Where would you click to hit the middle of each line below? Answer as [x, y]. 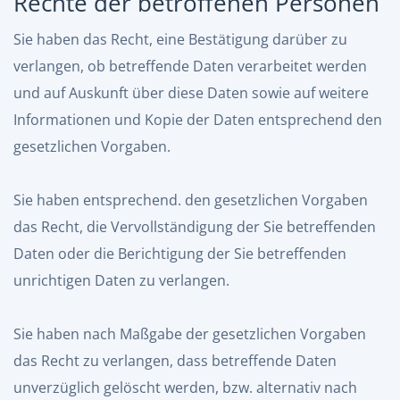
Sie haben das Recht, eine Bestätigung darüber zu [180, 39]
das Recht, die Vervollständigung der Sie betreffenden [195, 227]
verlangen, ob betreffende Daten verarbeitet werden [190, 66]
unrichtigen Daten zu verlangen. [121, 280]
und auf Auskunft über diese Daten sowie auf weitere [191, 93]
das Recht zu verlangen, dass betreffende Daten [175, 361]
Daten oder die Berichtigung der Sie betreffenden [180, 254]
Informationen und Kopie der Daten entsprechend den [198, 120]
